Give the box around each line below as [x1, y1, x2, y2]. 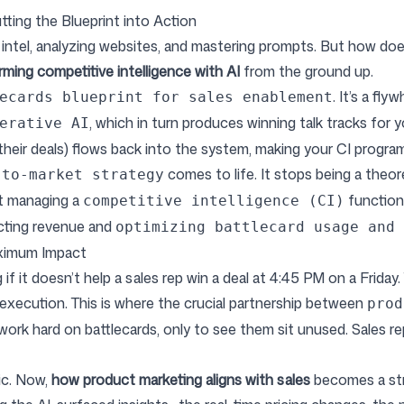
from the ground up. [240, 61, 373, 81]
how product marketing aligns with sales [51, 370, 310, 390]
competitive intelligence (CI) [83, 192, 344, 209]
